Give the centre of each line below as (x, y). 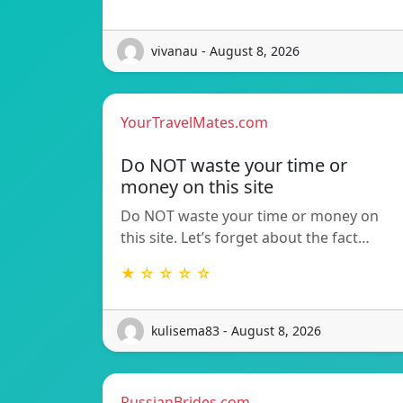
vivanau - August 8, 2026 (225, 51)
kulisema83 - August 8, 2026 (236, 331)
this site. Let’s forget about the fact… (245, 237)
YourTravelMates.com (194, 122)
